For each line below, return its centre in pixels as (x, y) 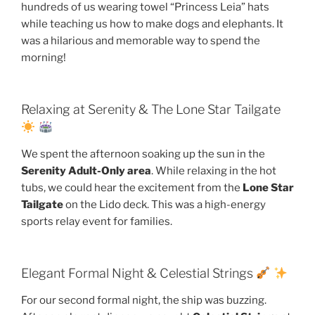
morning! (44, 57)
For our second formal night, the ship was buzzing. (144, 300)
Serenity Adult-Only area (86, 171)
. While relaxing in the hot (214, 171)
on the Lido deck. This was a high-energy (165, 204)
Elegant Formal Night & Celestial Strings (139, 273)
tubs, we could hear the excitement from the (132, 187)
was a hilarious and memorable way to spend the (141, 40)
